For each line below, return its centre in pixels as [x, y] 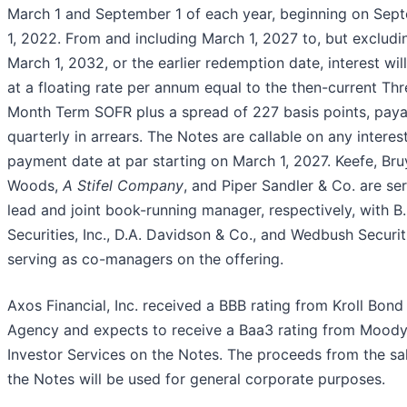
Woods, [35, 185]
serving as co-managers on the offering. [145, 258]
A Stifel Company [123, 185]
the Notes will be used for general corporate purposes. [196, 378]
